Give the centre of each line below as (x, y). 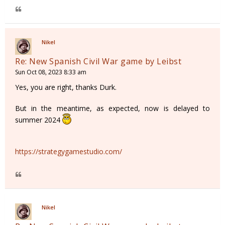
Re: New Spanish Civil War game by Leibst (98, 62)
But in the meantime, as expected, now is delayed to (113, 108)
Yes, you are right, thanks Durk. (66, 87)
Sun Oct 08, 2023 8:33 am (51, 72)
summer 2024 (39, 120)
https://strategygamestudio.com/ (69, 152)
